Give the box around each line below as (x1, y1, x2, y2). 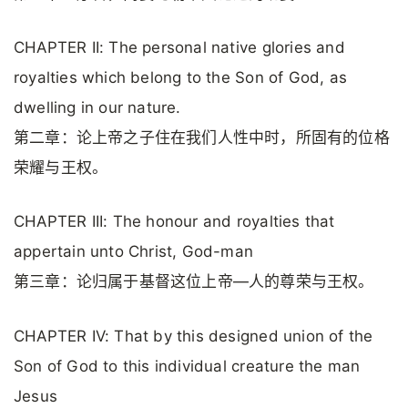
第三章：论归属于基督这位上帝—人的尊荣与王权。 (14, 272, 374, 291)
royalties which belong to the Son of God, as (14, 68, 347, 87)
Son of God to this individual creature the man (14, 356, 361, 375)
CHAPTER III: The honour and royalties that (14, 212, 335, 231)
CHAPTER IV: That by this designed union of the (14, 326, 373, 345)
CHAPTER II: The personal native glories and (14, 38, 345, 57)
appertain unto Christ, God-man (14, 242, 254, 261)
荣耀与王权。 (14, 158, 108, 178)
